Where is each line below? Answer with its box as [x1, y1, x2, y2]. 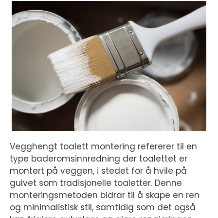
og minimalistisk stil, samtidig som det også [10, 201, 196, 213]
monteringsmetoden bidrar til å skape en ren [10, 189, 200, 201]
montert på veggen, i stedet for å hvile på [10, 164, 187, 177]
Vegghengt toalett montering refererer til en [10, 140, 197, 152]
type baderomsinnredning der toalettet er [10, 152, 187, 164]
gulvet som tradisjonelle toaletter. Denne [10, 177, 182, 189]
